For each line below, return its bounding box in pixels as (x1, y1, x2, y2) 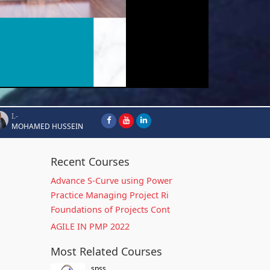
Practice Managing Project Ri (50, 189, 169, 201)
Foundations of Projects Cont (50, 204, 170, 215)
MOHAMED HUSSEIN (11, 121, 83, 131)
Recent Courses (50, 154, 130, 169)
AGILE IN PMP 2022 (50, 221, 130, 232)
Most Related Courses (50, 244, 162, 259)
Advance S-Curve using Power (50, 175, 172, 186)
